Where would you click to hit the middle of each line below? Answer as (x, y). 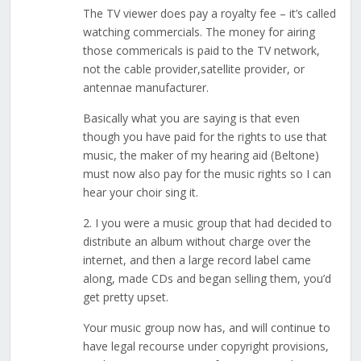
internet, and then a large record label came (197, 260)
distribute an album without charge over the (197, 242)
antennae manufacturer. (145, 88)
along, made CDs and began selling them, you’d (207, 279)
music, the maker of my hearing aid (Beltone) (201, 156)
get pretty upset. (125, 297)
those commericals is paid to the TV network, (201, 51)
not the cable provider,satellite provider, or (193, 69)
